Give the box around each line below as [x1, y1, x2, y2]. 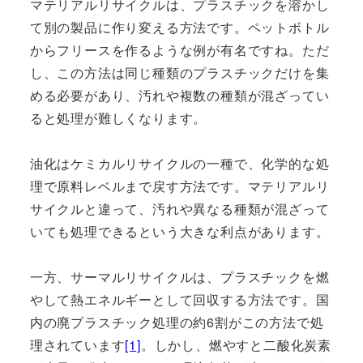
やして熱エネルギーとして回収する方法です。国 [29, 290, 330, 310]
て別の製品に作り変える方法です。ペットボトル [29, 18, 330, 37]
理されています [29, 335, 126, 355]
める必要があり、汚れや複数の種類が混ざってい [29, 86, 330, 105]
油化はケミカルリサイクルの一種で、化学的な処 [29, 154, 330, 173]
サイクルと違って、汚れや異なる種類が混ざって [29, 199, 330, 219]
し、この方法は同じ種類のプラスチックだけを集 [29, 63, 330, 83]
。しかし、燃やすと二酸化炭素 [140, 335, 332, 355]
